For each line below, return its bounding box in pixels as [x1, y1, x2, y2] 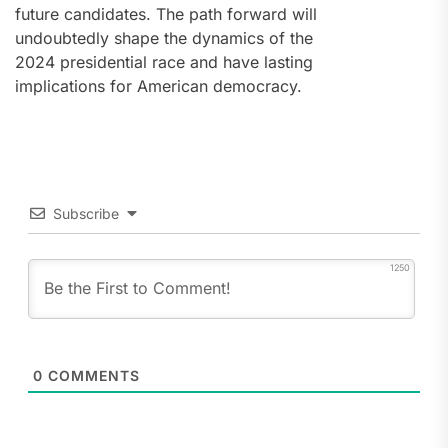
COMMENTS [42, 367, 140, 385]
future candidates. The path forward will [15, 4, 317, 25]
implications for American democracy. [15, 76, 302, 97]
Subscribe [52, 205, 119, 223]
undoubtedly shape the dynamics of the [15, 28, 313, 49]
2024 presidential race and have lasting [15, 52, 313, 73]
